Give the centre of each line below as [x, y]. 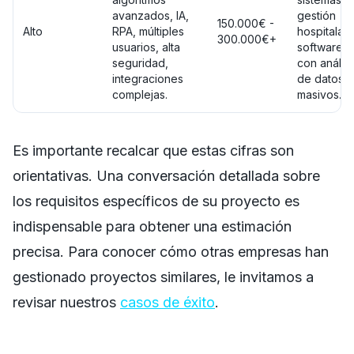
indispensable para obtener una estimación [152, 226]
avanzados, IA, [151, 15]
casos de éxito [168, 302]
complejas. [140, 94]
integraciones [148, 78]
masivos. [319, 94]
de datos [320, 78]
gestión [316, 15]
